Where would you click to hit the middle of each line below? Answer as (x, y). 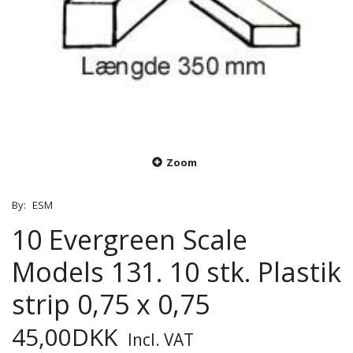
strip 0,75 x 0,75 (111, 305)
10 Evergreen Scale (130, 240)
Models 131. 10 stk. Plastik (176, 272)
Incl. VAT (159, 340)
